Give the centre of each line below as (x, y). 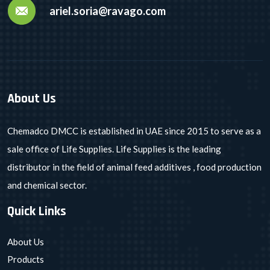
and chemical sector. (47, 185)
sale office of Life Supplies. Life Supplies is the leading (114, 149)
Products (26, 259)
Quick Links (37, 212)
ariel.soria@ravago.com (108, 11)
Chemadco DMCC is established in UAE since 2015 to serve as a (134, 131)
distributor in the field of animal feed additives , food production (134, 167)
